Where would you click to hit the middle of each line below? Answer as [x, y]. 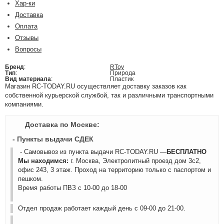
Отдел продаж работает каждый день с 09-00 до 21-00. [102, 208]
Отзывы [27, 38]
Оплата [26, 26]
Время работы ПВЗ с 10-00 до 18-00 [72, 188]
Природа [123, 73]
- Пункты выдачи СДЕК [52, 139]
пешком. [30, 179]
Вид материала [28, 79]
